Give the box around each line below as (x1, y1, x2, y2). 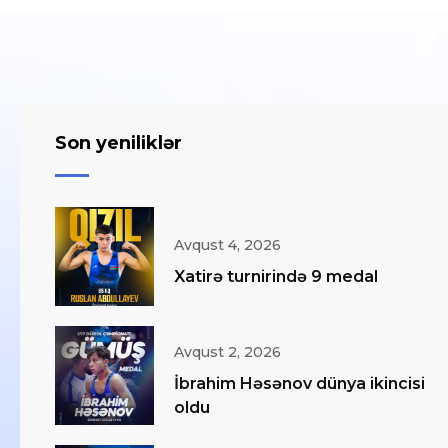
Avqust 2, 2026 (174, 343, 281, 361)
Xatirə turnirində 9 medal (174, 267, 378, 286)
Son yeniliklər (55, 132, 182, 154)
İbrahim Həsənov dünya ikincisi (174, 374, 425, 393)
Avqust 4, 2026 (174, 236, 281, 254)
